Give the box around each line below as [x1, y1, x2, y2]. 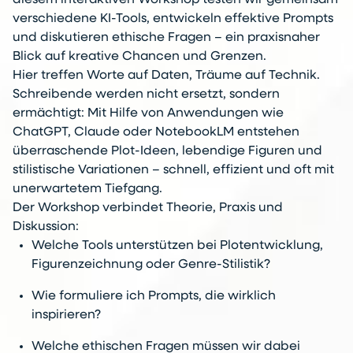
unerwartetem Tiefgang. [13, 183, 162, 196]
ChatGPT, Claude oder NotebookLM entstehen [13, 126, 299, 139]
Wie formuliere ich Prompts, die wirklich [32, 290, 276, 303]
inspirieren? [32, 309, 101, 322]
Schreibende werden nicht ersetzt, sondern [13, 88, 280, 102]
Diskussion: [13, 221, 79, 234]
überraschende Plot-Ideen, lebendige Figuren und [13, 145, 322, 158]
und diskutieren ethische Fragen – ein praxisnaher [13, 32, 320, 45]
